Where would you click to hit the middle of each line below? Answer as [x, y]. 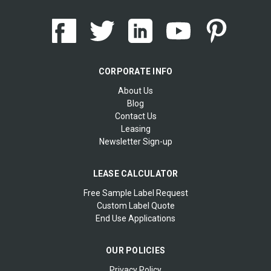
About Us [135, 90]
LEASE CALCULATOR [135, 173]
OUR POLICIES [135, 250]
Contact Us [135, 116]
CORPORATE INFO [135, 71]
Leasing [135, 129]
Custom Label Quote [135, 205]
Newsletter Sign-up [135, 141]
